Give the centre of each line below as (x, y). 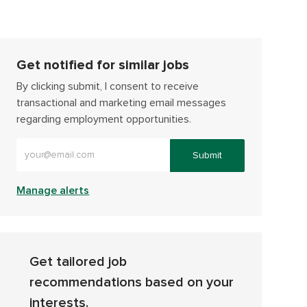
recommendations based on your (132, 282)
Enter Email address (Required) (88, 144)
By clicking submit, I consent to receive (108, 86)
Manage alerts (53, 190)
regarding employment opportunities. (104, 119)
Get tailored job (78, 261)
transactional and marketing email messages (122, 102)
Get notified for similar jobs (103, 65)
